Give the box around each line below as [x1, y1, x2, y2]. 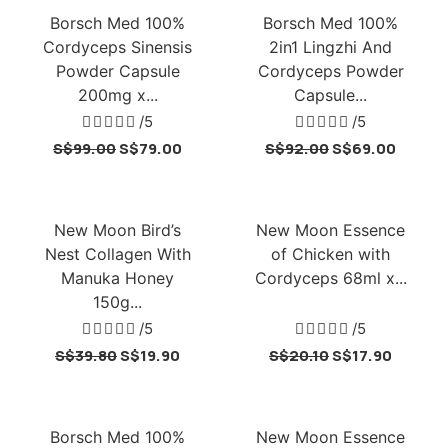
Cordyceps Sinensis [43, 37, 192, 57]
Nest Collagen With [44, 244, 191, 264]
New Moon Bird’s [54, 220, 181, 240]
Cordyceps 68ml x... [254, 268, 407, 288]
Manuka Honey [61, 268, 174, 288]
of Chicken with [271, 244, 390, 264]
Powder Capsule [55, 61, 180, 81]
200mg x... [77, 85, 158, 105]
